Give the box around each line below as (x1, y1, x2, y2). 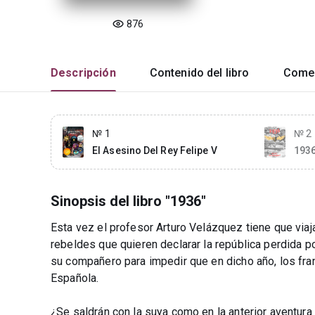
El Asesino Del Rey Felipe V (92, 145, 217, 156)
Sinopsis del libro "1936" (51, 193, 206, 210)
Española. (51, 271, 99, 285)
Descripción (51, 66, 116, 79)
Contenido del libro (149, 66, 250, 79)
